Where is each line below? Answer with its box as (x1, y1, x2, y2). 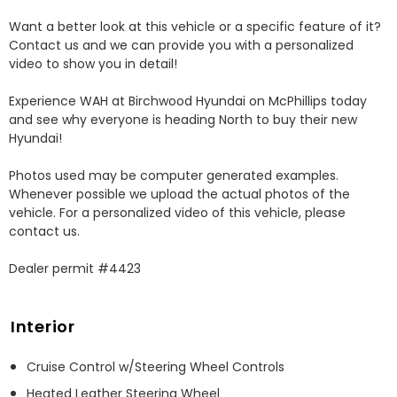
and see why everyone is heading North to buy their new (9, 110, 357, 128)
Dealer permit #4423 (9, 259, 141, 277)
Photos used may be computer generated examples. (9, 166, 339, 184)
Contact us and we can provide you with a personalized (9, 35, 354, 54)
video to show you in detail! (9, 54, 181, 73)
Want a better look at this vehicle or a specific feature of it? (9, 17, 381, 35)
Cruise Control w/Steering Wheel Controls (27, 357, 284, 376)
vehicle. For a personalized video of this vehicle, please (9, 203, 346, 222)
